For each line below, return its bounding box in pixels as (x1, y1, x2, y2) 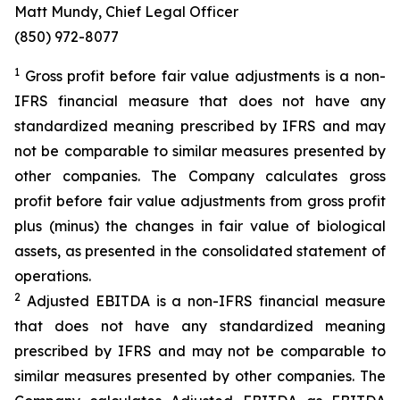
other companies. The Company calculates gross (14, 167, 386, 185)
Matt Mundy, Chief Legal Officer (14, 3, 238, 21)
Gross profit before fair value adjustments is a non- (20, 67, 386, 85)
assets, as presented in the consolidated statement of (14, 242, 386, 260)
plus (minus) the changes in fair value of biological (14, 217, 386, 235)
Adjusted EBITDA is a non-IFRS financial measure (21, 292, 386, 310)
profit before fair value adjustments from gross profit (14, 192, 386, 210)
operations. (14, 267, 91, 285)
